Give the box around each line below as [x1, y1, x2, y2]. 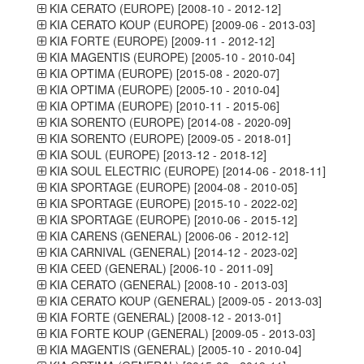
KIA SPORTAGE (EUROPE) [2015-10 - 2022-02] [45, 195, 297, 211]
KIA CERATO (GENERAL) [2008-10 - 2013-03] [45, 276, 288, 292]
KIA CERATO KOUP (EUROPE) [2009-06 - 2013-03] [45, 16, 315, 32]
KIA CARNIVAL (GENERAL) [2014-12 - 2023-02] [45, 244, 297, 260]
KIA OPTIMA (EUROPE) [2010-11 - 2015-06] [45, 97, 279, 114]
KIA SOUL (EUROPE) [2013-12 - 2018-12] [45, 146, 266, 162]
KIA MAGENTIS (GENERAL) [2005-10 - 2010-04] [45, 341, 301, 357]
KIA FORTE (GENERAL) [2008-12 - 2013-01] [45, 309, 281, 325]
